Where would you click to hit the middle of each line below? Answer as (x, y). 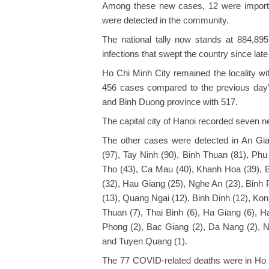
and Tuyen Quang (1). (145, 241)
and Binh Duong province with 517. (170, 102)
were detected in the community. (165, 20)
